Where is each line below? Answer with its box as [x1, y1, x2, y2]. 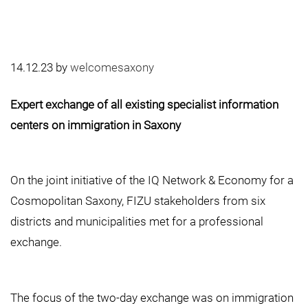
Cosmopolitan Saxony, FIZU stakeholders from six [10, 194, 265, 208]
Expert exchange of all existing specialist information [10, 97, 278, 111]
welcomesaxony [70, 60, 154, 75]
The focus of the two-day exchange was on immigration [10, 290, 294, 305]
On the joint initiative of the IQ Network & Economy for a [10, 173, 294, 188]
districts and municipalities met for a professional [10, 214, 263, 229]
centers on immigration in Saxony [10, 118, 181, 132]
